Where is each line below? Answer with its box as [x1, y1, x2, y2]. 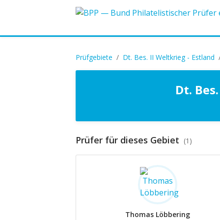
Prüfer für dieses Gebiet [76, 134, 182, 146]
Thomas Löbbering [125, 210, 191, 219]
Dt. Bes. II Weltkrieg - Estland [123, 53, 215, 62]
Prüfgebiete [76, 53, 112, 62]
